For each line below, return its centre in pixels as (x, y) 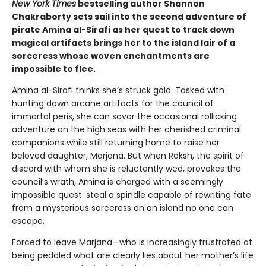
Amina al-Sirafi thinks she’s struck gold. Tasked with (118, 91)
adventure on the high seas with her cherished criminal (126, 130)
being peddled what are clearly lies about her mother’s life (133, 256)
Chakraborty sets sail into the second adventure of (129, 17)
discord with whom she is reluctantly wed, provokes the (126, 169)
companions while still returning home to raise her (116, 143)
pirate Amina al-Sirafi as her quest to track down (123, 30)
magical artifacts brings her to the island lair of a (123, 43)
